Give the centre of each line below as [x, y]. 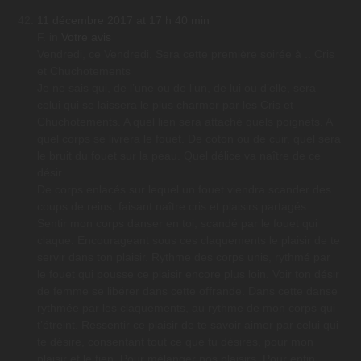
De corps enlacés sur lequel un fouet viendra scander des [184, 190]
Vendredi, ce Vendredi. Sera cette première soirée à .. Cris [186, 54]
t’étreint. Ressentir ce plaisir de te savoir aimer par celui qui [188, 325]
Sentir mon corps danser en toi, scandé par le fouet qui [177, 224]
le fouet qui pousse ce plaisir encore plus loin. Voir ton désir [188, 274]
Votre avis [86, 37]
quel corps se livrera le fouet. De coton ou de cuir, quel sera [189, 139]
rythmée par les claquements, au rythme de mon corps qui [186, 308]
